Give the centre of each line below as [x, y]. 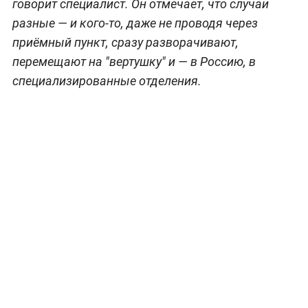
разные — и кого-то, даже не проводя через [135, 23]
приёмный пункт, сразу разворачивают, [125, 42]
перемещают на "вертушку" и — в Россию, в [134, 61]
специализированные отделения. [107, 80]
